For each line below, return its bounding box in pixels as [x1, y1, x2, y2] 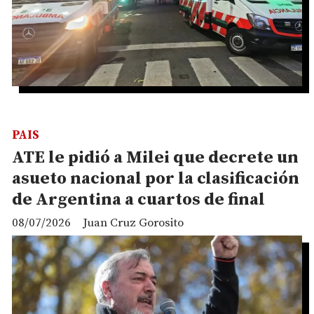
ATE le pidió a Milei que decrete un [12, 147, 299, 169]
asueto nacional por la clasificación [12, 168, 299, 190]
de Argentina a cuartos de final [12, 189, 265, 211]
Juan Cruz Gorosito [83, 215, 184, 231]
